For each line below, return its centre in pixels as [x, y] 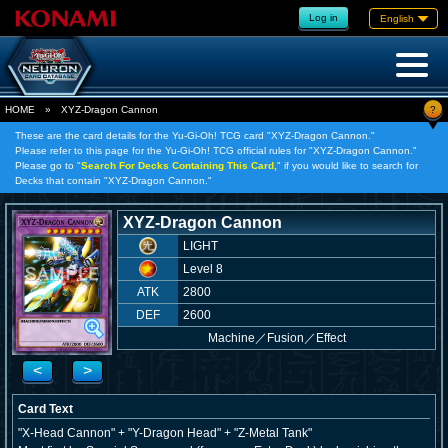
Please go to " [48, 165]
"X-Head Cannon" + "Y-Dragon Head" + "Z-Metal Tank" [165, 433]
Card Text [45, 409]
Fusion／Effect [306, 338]
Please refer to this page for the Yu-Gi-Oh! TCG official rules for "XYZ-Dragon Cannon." [216, 150]
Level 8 [202, 269]
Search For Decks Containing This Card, [179, 165]
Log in [323, 17]
